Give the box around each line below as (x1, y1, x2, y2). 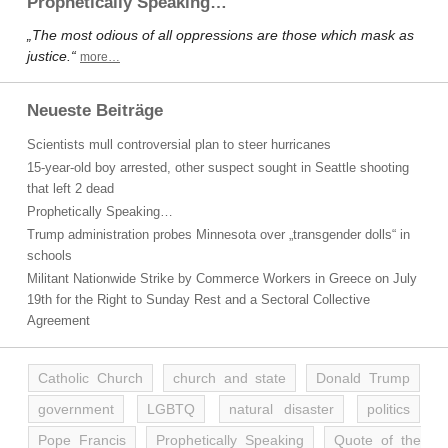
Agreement (27, 313, 90, 328)
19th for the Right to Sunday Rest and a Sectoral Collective (27, 292, 370, 307)
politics (367, 401, 410, 417)
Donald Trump (316, 370, 411, 386)
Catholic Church (38, 370, 143, 386)
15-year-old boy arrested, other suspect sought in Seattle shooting (27, 160, 409, 175)
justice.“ (27, 48, 76, 64)
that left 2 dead (27, 181, 114, 196)
